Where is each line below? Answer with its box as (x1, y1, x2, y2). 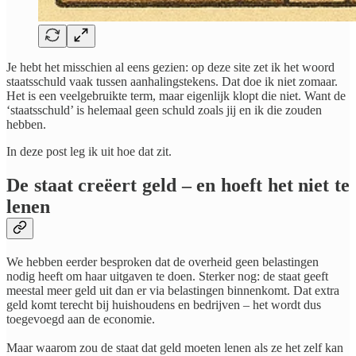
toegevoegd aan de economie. (6, 311, 155, 326)
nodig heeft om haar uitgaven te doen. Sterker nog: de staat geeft (6, 269, 328, 283)
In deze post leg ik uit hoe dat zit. (6, 144, 172, 158)
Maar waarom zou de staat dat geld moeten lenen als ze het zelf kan (6, 340, 343, 354)
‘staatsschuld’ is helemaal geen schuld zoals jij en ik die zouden (6, 103, 322, 117)
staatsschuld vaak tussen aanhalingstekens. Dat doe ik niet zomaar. (6, 74, 338, 88)
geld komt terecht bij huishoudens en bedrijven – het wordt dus (6, 297, 321, 311)
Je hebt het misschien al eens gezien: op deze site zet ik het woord (6, 60, 335, 74)
